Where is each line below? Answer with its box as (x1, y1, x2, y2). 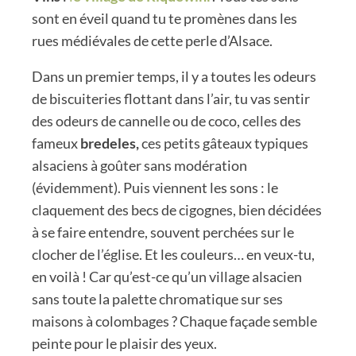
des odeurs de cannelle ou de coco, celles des (32, 111, 301, 130)
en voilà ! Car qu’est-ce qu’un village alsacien (32, 267, 302, 285)
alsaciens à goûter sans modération (32, 156, 247, 174)
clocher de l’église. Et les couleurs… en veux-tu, (32, 245, 315, 263)
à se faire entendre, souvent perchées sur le (32, 222, 294, 241)
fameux (32, 133, 80, 152)
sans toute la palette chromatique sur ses (32, 289, 283, 308)
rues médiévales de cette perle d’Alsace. (32, 31, 273, 49)
